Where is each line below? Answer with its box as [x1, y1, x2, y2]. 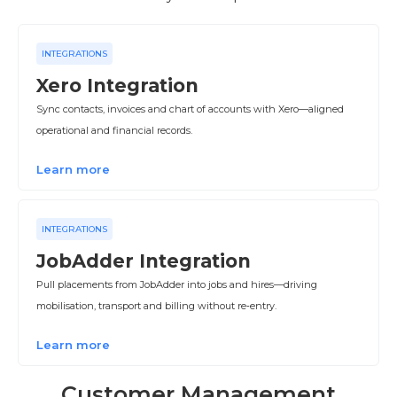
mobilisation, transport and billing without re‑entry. [36, 300, 276, 312]
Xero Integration [36, 74, 198, 97]
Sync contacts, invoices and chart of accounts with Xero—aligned [36, 103, 344, 115]
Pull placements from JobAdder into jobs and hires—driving [36, 278, 317, 291]
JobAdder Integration [36, 250, 251, 272]
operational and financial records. [36, 124, 192, 136]
